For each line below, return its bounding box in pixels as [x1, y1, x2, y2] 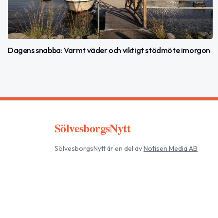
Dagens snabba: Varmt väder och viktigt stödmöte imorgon [8, 45, 210, 55]
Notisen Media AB [144, 144, 198, 153]
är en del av [106, 144, 142, 153]
